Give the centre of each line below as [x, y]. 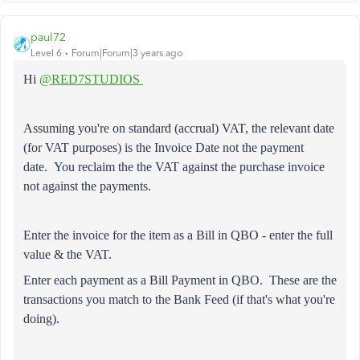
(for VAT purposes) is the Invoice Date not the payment [164, 147]
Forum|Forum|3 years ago [127, 53]
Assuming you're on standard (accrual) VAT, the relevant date [179, 128]
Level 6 [46, 53]
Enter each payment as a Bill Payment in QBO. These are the [180, 280]
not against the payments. [87, 186]
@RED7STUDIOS [91, 79]
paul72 [48, 37]
